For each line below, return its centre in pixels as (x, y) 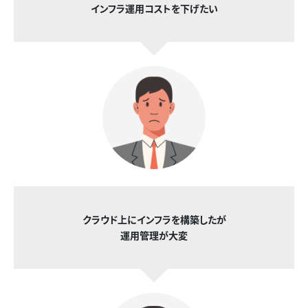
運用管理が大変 (154, 235)
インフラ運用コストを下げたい (154, 9)
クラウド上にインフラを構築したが (154, 220)
